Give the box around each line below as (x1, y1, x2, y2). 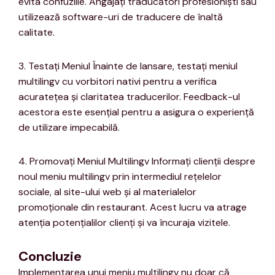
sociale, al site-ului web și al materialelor (18, 185, 196, 199)
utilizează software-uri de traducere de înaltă (18, 10, 223, 24)
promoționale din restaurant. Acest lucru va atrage (18, 201, 247, 214)
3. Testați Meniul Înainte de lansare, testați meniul (18, 60, 238, 73)
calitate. (18, 26, 55, 39)
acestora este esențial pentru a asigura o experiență (18, 106, 254, 119)
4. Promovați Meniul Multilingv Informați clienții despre (18, 155, 255, 168)
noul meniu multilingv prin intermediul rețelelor (18, 170, 222, 184)
